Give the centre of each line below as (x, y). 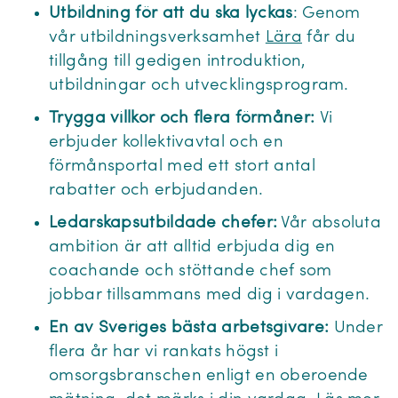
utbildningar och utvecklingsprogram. (202, 86)
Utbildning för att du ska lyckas (171, 14)
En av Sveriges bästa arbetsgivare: (189, 328)
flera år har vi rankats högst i (164, 352)
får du (329, 38)
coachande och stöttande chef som (191, 271)
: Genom (326, 14)
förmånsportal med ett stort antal (182, 167)
